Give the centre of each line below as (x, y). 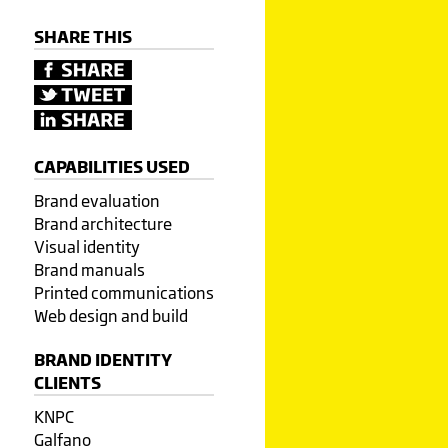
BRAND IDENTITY (102, 359)
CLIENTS (67, 382)
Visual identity (86, 247)
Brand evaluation (96, 201)
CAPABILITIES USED (111, 166)
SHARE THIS (82, 36)
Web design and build (110, 316)
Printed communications (123, 293)
